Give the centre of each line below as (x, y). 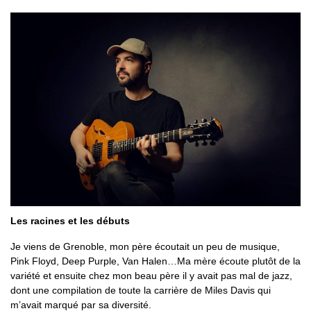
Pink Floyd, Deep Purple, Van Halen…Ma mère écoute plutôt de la (155, 261)
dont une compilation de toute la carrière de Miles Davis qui (141, 291)
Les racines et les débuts (70, 221)
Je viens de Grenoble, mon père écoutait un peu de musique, (145, 247)
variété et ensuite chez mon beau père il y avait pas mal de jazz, (151, 276)
